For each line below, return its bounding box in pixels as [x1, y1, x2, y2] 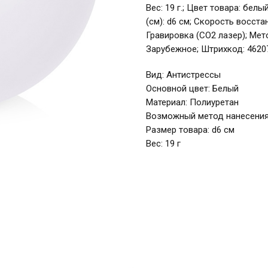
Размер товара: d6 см [146, 124, 234, 136]
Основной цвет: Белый [146, 83, 239, 95]
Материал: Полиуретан [146, 97, 239, 108]
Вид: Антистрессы [146, 69, 221, 81]
